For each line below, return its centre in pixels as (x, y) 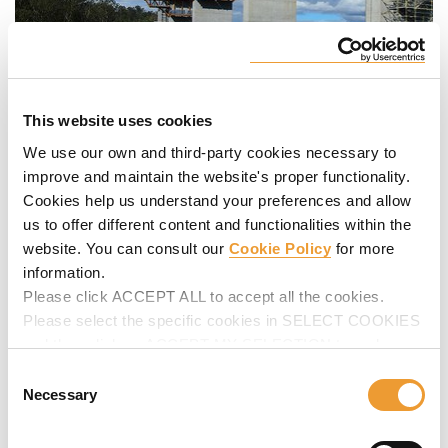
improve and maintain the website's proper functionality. (216, 176)
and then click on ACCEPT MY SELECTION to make (208, 344)
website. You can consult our (126, 248)
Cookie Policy (279, 248)
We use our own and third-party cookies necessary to (210, 152)
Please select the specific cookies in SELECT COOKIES (221, 320)
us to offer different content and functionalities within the (217, 224)
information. (64, 272)
